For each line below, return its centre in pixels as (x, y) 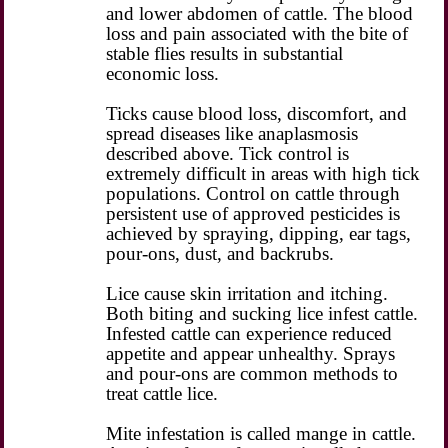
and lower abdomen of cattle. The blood (260, 13)
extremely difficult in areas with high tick (263, 173)
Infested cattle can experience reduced (249, 333)
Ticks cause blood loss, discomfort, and (257, 113)
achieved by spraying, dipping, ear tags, (259, 233)
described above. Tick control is (228, 153)
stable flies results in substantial (225, 53)
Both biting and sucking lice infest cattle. (262, 313)
